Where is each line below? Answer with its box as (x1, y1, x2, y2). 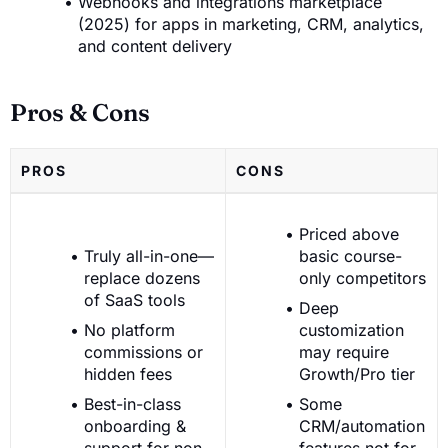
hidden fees (84, 363, 172, 384)
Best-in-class (84, 393, 181, 414)
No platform (84, 319, 175, 340)
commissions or (84, 341, 203, 362)
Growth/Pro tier (299, 363, 415, 384)
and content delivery (78, 35, 232, 56)
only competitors (299, 267, 426, 288)
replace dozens (84, 267, 200, 288)
